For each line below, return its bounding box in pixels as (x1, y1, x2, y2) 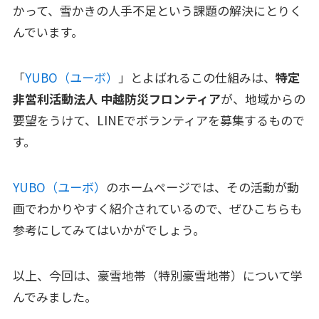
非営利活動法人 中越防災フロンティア (12, 90, 221, 108)
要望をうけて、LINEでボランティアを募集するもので (12, 111, 305, 130)
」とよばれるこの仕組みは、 (117, 68, 276, 87)
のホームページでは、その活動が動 (105, 178, 299, 197)
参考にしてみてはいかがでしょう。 (12, 221, 205, 239)
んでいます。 (12, 23, 83, 41)
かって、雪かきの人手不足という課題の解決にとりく (12, 1, 302, 20)
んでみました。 (12, 288, 97, 306)
